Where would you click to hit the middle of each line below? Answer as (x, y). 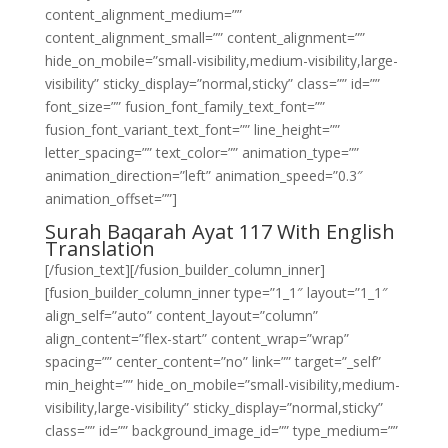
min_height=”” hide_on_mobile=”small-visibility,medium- (222, 384)
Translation (99, 248)
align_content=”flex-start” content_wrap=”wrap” (196, 338)
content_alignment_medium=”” (143, 14)
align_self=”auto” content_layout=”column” (181, 315)
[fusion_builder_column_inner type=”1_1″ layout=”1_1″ (216, 292)
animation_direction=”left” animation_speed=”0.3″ (203, 175)
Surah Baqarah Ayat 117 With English (219, 231)
